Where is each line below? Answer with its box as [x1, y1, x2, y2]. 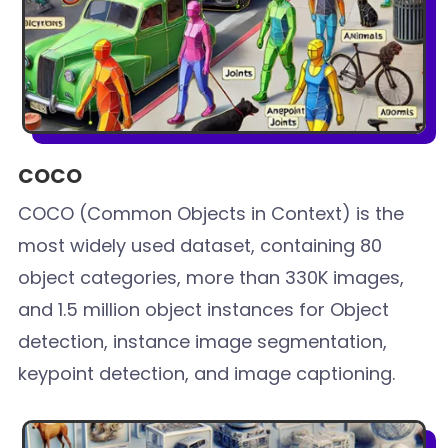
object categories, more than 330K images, [18, 264, 405, 290]
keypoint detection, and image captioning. [18, 360, 396, 386]
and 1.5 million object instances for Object [18, 296, 390, 322]
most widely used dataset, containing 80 [18, 232, 383, 258]
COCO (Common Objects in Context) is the [18, 200, 405, 226]
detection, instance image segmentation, [18, 328, 388, 354]
